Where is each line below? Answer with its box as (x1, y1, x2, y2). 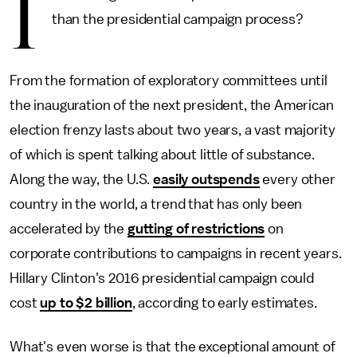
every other (259, 172, 335, 186)
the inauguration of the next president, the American (10, 98, 334, 112)
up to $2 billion (40, 296, 132, 310)
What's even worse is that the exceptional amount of (10, 339, 335, 354)
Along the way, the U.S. (10, 172, 154, 186)
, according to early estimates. (131, 296, 317, 310)
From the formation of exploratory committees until (10, 73, 328, 88)
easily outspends (153, 172, 260, 186)
